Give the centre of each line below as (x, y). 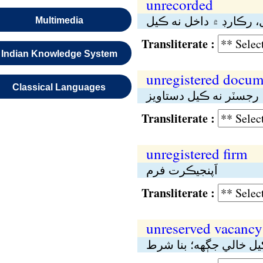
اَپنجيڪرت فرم (182, 170)
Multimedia (59, 20)
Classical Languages (59, 87)
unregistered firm (196, 154)
